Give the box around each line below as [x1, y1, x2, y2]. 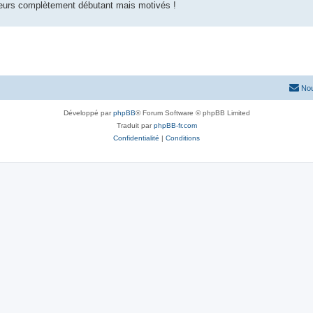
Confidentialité [113, 133, 159, 142]
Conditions [166, 133, 200, 142]
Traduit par [116, 121, 154, 129]
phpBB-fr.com [153, 121, 197, 129]
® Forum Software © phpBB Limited [135, 108, 250, 117]
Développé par [63, 108, 113, 117]
